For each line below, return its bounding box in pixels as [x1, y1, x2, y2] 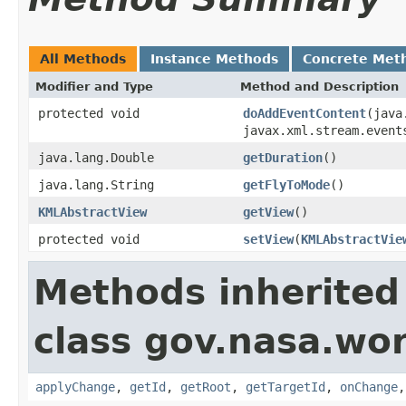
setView [243, 231, 294, 246]
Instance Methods [150, 51, 278, 66]
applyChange [35, 379, 115, 394]
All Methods [40, 51, 126, 66]
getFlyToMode [243, 177, 330, 192]
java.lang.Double [38, 150, 154, 165]
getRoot [180, 379, 231, 394]
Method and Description [240, 79, 399, 93]
